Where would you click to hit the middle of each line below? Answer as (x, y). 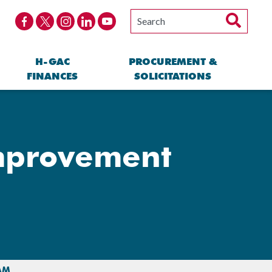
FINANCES (53, 76)
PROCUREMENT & (172, 62)
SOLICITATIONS (172, 76)
